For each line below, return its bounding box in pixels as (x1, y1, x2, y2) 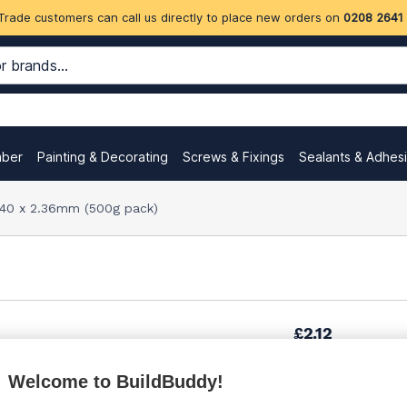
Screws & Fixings (183, 149, 284, 164)
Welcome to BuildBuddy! (8, 372, 223, 392)
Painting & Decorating (37, 149, 168, 164)
